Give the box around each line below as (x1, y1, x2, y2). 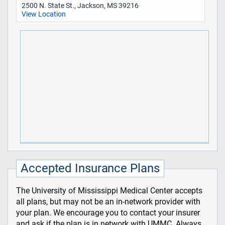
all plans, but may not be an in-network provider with (16, 197, 200, 207)
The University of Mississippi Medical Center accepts (16, 186, 202, 196)
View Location (21, 10, 66, 19)
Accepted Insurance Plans (21, 161, 160, 176)
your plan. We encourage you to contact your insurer (16, 208, 200, 218)
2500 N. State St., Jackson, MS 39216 (21, 2, 139, 11)
